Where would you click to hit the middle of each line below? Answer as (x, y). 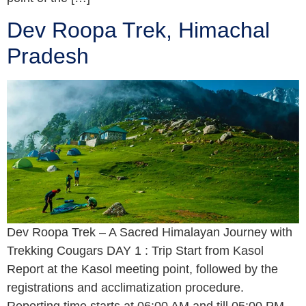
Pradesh (48, 56)
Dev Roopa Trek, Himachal (138, 30)
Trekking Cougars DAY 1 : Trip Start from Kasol (135, 251)
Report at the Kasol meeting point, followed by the (142, 269)
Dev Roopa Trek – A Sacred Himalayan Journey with (150, 233)
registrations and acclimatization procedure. (125, 288)
